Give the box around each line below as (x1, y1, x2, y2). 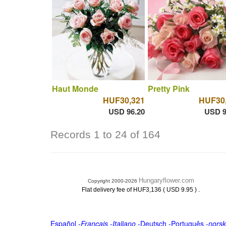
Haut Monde (51, 82, 98, 94)
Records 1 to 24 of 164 (50, 129, 160, 141)
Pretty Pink (147, 82, 190, 94)
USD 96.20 (108, 105, 145, 117)
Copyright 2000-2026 (88, 178, 139, 184)
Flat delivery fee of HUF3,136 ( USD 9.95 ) (82, 186, 198, 193)
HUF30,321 (102, 94, 145, 106)
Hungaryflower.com (139, 177, 194, 184)
